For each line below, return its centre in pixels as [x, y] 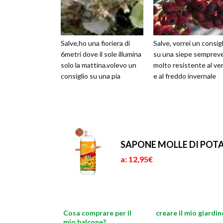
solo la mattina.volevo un [99, 65]
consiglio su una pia [91, 76]
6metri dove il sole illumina [101, 54]
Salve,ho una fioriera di [95, 43]
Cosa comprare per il [97, 213]
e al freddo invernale [185, 76]
